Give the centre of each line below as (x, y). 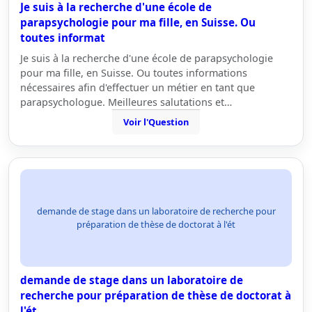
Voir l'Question (156, 122)
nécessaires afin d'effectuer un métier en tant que (138, 87)
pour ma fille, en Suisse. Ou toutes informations (134, 73)
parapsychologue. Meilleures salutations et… (126, 102)
